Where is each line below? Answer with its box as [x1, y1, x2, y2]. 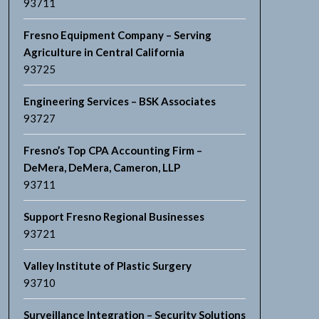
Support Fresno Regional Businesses [23, 210, 204, 223]
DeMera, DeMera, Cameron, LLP [23, 161, 180, 174]
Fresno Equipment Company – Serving [23, 28, 211, 41]
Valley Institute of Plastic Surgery [23, 259, 192, 272]
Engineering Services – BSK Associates [23, 95, 216, 108]
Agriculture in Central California [23, 46, 184, 58]
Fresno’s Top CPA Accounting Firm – [23, 144, 202, 157]
